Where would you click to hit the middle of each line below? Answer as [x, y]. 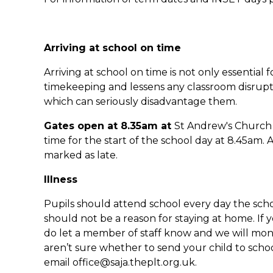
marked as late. [82, 155]
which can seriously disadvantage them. [140, 101]
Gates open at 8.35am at [109, 126]
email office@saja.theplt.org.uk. [122, 262]
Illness [61, 179]
